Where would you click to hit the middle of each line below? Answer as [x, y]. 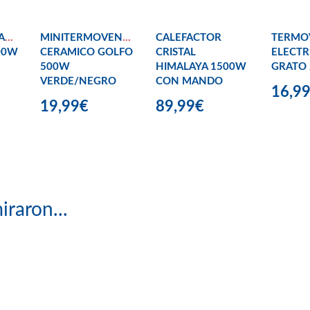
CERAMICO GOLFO [86, 53]
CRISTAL [176, 53]
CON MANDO [189, 82]
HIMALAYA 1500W [201, 67]
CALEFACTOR [189, 38]
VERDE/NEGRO [78, 82]
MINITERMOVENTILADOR [103, 38]
